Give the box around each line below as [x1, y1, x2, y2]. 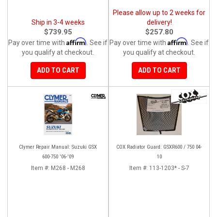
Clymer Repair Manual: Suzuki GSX [19, 143, 97, 150]
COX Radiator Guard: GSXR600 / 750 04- [116, 143, 202, 150]
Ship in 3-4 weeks [31, 18, 85, 26]
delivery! [146, 18, 172, 26]
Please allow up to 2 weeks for [113, 8, 205, 16]
